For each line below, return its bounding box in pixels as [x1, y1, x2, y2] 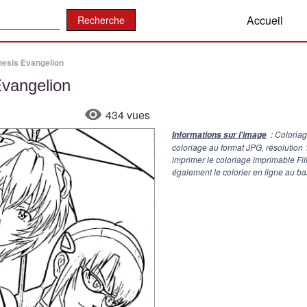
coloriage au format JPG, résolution [172, 141, 305, 153]
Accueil [247, 12, 283, 28]
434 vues [106, 107, 150, 123]
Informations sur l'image [172, 129, 267, 140]
